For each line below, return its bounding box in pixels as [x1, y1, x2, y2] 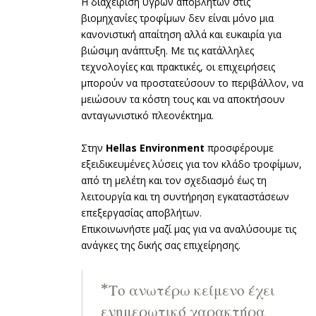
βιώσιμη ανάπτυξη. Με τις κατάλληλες [81, 43, 254, 57]
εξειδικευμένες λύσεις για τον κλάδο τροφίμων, [81, 157, 302, 171]
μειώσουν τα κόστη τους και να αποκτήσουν [81, 92, 285, 106]
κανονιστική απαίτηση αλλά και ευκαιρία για [81, 27, 281, 41]
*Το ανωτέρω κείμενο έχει [101, 281, 275, 299]
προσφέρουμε [205, 140, 274, 154]
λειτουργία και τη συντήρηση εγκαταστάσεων [81, 189, 289, 203]
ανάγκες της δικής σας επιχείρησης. [81, 238, 241, 252]
